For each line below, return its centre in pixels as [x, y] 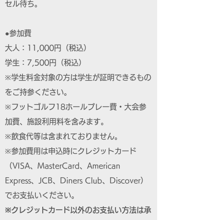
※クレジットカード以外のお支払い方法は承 [78, 210]
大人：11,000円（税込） [48, 48]
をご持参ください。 [38, 92]
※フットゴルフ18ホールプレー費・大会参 [76, 107]
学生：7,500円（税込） [45, 63]
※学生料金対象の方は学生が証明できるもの [78, 77]
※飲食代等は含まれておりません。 [63, 136]
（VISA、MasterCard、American [63, 166]
